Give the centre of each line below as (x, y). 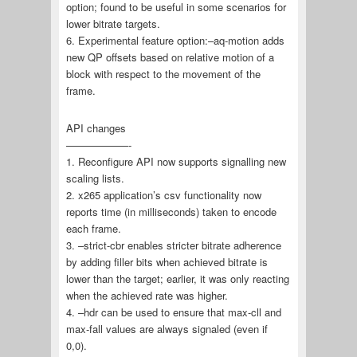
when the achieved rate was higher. (147, 296)
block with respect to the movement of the (163, 74)
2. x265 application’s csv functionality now (163, 195)
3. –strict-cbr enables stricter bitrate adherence (173, 245)
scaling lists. (95, 178)
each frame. (93, 229)
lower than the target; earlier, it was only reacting (177, 279)
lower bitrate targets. (113, 24)
